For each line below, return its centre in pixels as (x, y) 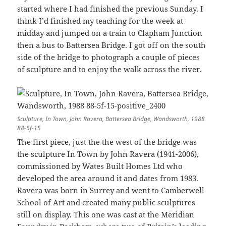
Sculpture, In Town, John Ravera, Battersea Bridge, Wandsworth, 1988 (111, 119)
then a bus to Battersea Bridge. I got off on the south (112, 45)
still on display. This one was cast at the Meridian (106, 215)
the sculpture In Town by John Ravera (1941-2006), (108, 154)
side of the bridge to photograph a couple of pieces (109, 57)
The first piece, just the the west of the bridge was (107, 142)
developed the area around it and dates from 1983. (108, 178)
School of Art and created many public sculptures (106, 203)
